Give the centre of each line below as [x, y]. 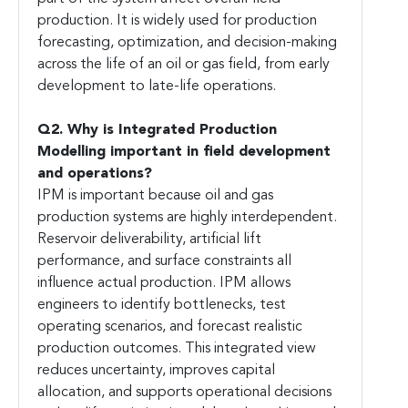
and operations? [95, 174]
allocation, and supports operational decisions [184, 393]
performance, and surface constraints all [164, 262]
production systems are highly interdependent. [187, 218]
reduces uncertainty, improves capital [156, 371]
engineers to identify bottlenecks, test [162, 306]
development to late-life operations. [157, 87]
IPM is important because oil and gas [155, 196]
